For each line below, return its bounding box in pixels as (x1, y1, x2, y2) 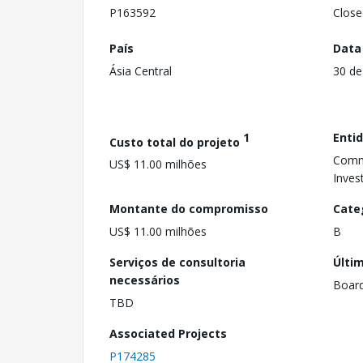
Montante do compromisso (109, 200, 268, 216)
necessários (109, 271, 180, 288)
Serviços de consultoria (109, 254, 246, 270)
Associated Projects (109, 325, 227, 341)
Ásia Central (109, 62, 172, 79)
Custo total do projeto (109, 134, 243, 150)
